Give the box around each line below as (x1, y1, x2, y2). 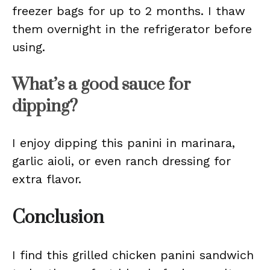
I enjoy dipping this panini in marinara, (12, 136, 235, 150)
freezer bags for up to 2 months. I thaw (12, 4, 245, 18)
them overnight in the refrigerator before (12, 22, 252, 36)
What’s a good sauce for (12, 74, 190, 95)
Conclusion (12, 206, 104, 229)
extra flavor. (12, 172, 81, 186)
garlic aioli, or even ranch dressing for (12, 154, 231, 168)
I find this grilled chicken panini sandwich (12, 248, 254, 262)
